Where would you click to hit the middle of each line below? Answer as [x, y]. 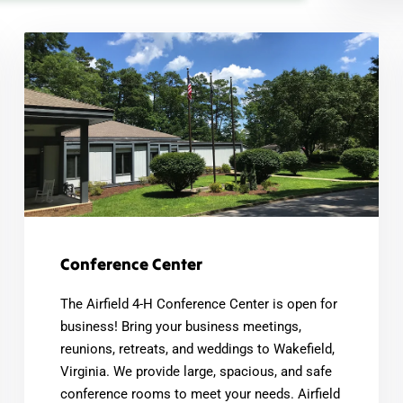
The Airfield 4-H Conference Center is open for [198, 304]
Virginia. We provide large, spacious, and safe [196, 371]
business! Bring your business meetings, [180, 326]
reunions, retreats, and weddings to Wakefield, [197, 349]
